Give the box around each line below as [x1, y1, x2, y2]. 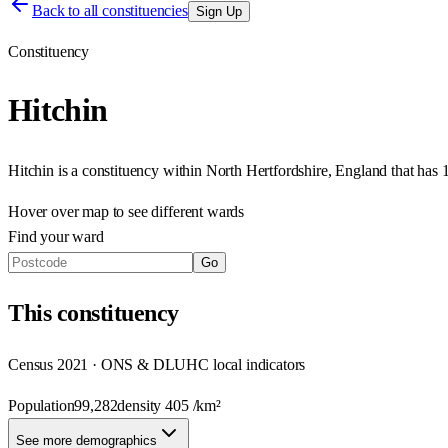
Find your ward [8, 227, 104, 245]
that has [391, 161, 442, 179]
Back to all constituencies [32, 2, 188, 19]
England [335, 161, 388, 179]
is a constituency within [53, 161, 202, 179]
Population [8, 396, 75, 414]
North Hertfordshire [205, 161, 328, 179]
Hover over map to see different [8, 202, 207, 220]
